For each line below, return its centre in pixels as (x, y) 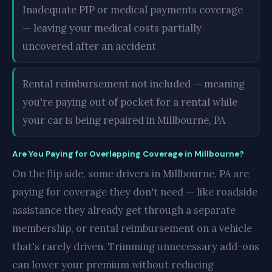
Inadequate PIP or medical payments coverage (133, 10)
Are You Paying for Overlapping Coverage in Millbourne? (128, 154)
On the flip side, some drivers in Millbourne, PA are (131, 174)
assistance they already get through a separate (124, 210)
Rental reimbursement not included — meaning (134, 84)
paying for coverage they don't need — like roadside (135, 192)
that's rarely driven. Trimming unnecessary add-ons (136, 246)
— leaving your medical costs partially (112, 28)
